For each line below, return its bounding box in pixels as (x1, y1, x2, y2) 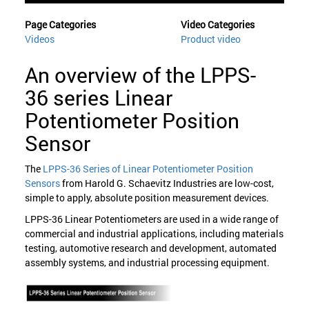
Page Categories (24, 17, 96, 31)
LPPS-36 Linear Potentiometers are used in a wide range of (24, 212, 279, 226)
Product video (180, 32, 241, 46)
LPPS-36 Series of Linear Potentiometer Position (40, 161, 253, 175)
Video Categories (180, 17, 255, 31)
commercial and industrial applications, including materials (24, 226, 283, 240)
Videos (24, 32, 54, 46)
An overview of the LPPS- (24, 61, 256, 88)
